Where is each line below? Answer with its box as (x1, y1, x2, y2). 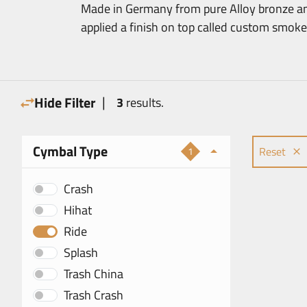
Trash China (64, 265, 123, 283)
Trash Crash (64, 286, 123, 304)
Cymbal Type (33, 140, 108, 162)
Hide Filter (34, 92, 95, 113)
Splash (64, 243, 98, 262)
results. (123, 93, 164, 112)
